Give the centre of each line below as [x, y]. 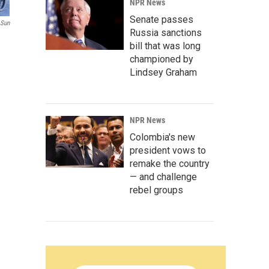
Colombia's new [162, 137]
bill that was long [165, 46]
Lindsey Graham [163, 72]
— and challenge [163, 177]
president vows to [168, 150]
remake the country [170, 164]
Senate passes [162, 20]
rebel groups [156, 190]
